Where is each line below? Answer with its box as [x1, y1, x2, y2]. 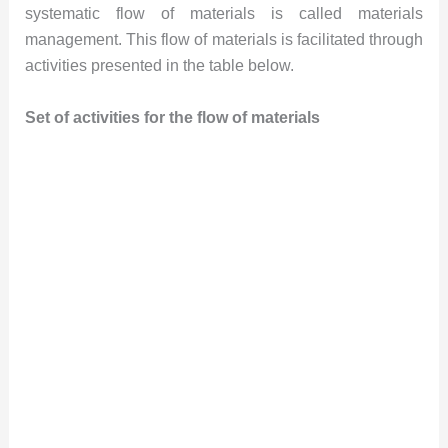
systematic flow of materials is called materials [24, 5, 424, 23]
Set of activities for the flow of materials [24, 108, 320, 126]
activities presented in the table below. [24, 57, 294, 75]
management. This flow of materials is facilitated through [24, 31, 424, 49]
